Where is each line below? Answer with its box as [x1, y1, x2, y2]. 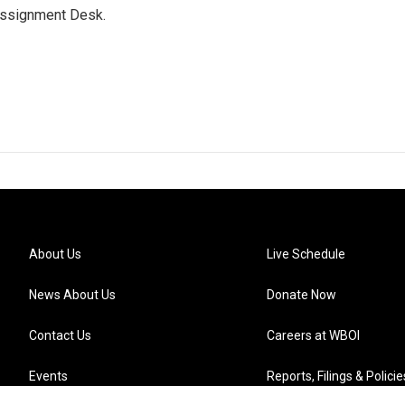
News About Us [29, 287, 116, 302]
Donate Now [267, 287, 337, 302]
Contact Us [29, 328, 91, 343]
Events [29, 369, 68, 383]
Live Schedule [267, 247, 346, 261]
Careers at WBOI [267, 328, 361, 343]
